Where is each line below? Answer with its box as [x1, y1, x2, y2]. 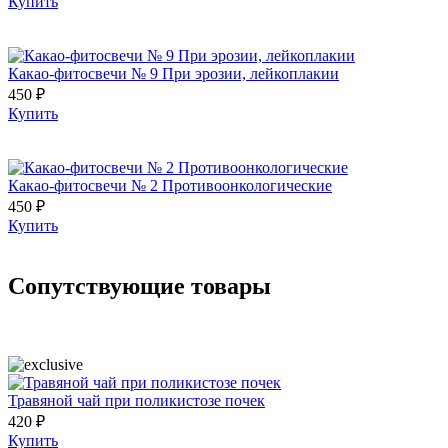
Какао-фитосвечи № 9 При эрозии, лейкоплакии [8, 64, 339, 82]
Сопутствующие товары [8, 272, 271, 299]
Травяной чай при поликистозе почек [8, 391, 265, 409]
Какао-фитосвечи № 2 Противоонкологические [8, 176, 332, 194]
